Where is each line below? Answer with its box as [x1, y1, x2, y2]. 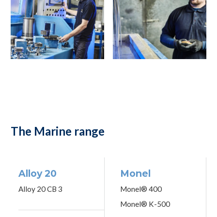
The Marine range [11, 124, 105, 138]
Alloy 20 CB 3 [18, 184, 63, 193]
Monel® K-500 [120, 200, 170, 209]
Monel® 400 [120, 184, 162, 193]
